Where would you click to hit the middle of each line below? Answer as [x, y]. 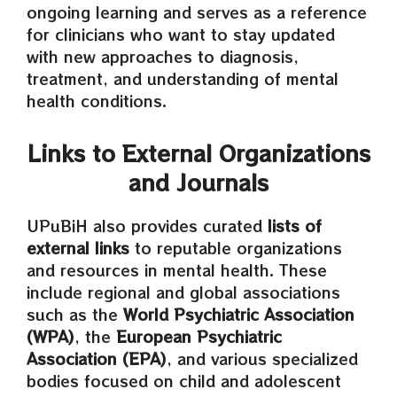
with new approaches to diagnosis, [163, 56]
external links [78, 248]
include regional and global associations [183, 292]
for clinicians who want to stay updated [181, 34]
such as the [75, 314]
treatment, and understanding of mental [183, 78]
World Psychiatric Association [239, 314]
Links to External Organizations [198, 153]
